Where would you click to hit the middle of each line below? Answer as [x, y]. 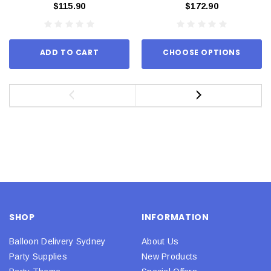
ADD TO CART [69, 52]
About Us [160, 241]
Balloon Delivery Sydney [57, 241]
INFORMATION [175, 217]
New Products [170, 256]
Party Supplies [38, 256]
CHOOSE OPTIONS [202, 52]
